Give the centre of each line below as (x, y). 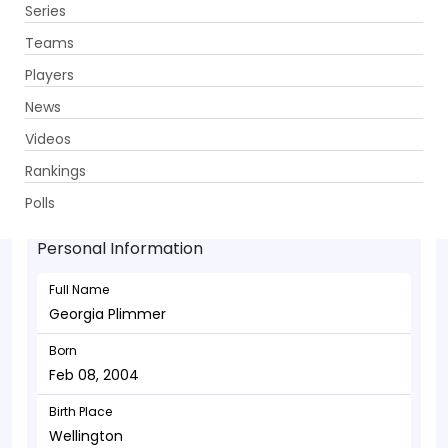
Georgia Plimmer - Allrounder (203, 166)
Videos (48, 138)
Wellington (86, 436)
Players (49, 74)
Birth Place (80, 411)
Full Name (79, 289)
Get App (312, 31)
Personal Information (120, 248)
